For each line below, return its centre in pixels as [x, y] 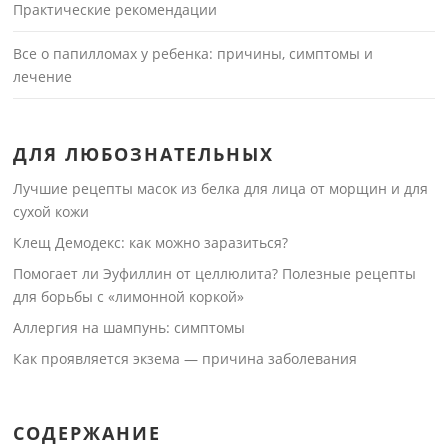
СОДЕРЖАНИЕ [87, 433]
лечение [43, 77]
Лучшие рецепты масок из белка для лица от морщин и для [221, 189]
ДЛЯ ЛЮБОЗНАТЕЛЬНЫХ [144, 154]
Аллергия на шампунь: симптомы [129, 328]
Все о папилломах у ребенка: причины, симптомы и [193, 54]
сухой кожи [51, 212]
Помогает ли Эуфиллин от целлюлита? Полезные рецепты [215, 274]
